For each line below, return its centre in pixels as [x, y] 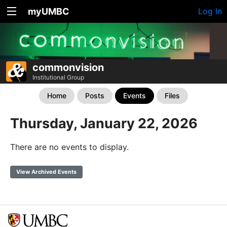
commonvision [68, 68]
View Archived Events [46, 172]
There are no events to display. [69, 147]
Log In [210, 11]
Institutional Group [58, 78]
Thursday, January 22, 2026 [104, 124]
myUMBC [49, 11]
